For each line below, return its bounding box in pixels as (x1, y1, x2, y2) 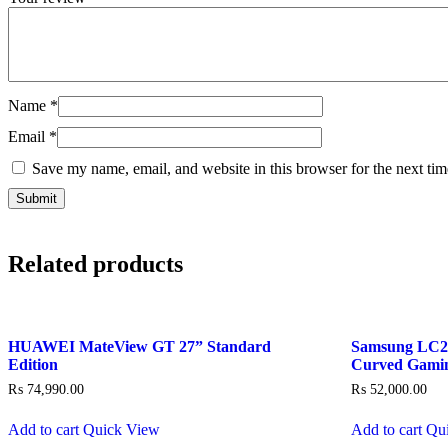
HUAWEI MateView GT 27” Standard (8, 338, 271, 356)
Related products (8, 251, 183, 278)
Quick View (83, 420, 160, 438)
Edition (8, 356, 58, 374)
